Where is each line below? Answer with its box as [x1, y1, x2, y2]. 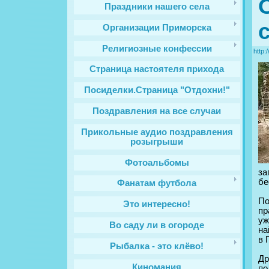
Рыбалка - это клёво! [110, 241, 204, 251]
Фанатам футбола [117, 178, 197, 189]
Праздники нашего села [104, 1, 210, 11]
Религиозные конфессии [102, 43, 212, 53]
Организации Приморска [103, 22, 211, 32]
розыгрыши [130, 136, 184, 147]
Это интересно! [123, 199, 191, 210]
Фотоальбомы [125, 157, 189, 168]
